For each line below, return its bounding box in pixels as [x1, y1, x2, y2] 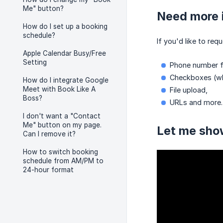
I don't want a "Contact [23, 112, 101, 120]
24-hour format [23, 166, 74, 174]
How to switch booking [23, 148, 98, 156]
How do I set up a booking [23, 22, 108, 30]
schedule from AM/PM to [23, 157, 104, 165]
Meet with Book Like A [23, 85, 96, 93]
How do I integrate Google [23, 76, 109, 84]
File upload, [170, 86, 208, 95]
